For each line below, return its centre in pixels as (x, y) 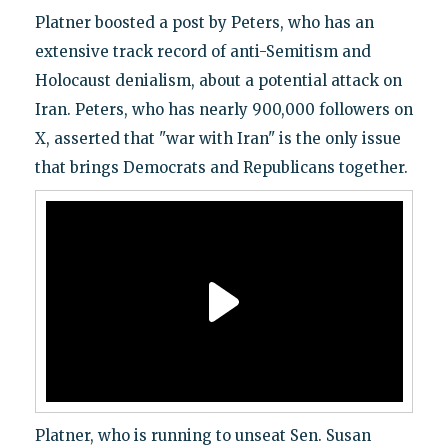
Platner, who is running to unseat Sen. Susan (202, 436)
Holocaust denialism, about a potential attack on (218, 81)
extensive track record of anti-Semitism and (202, 52)
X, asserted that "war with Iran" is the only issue (217, 139)
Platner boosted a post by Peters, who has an (204, 23)
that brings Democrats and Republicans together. (221, 168)
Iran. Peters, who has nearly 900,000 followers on (223, 110)
